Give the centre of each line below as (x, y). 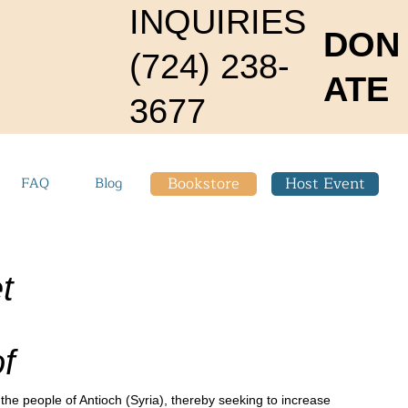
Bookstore (203, 183)
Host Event (326, 183)
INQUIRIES (217, 22)
